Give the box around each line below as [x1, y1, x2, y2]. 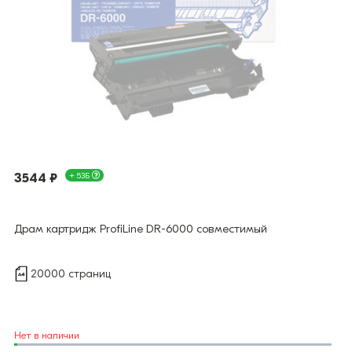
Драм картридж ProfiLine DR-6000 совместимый [14, 222, 267, 236]
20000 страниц [31, 267, 111, 281]
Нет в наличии [14, 329, 79, 342]
